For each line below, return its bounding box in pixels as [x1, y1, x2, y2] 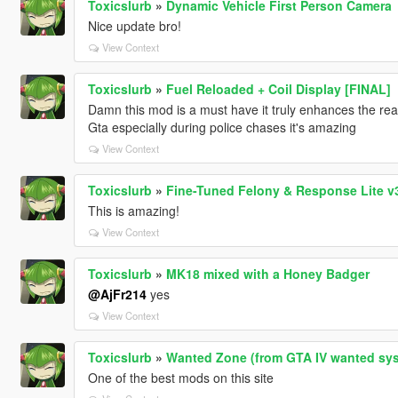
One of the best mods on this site [87, 368, 274, 386]
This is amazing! [87, 201, 179, 219]
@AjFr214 [87, 284, 147, 303]
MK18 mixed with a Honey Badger [165, 264, 370, 283]
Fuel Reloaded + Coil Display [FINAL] [165, 79, 391, 98]
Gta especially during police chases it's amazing [87, 117, 356, 136]
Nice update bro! [87, 16, 181, 35]
